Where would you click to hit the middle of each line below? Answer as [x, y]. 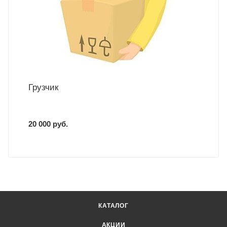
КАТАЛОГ [113, 206]
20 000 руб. [48, 124]
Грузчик [43, 88]
